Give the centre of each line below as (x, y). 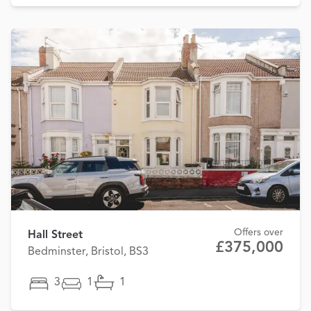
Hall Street (55, 236)
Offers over (259, 233)
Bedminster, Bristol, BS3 (88, 252)
